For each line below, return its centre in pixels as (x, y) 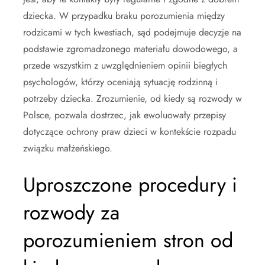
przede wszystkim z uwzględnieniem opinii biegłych (125, 66)
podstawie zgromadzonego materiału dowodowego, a (130, 49)
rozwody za (71, 213)
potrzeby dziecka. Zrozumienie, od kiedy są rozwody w (132, 99)
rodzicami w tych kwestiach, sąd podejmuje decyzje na (132, 33)
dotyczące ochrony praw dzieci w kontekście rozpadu (130, 132)
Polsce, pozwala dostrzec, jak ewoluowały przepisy (125, 115)
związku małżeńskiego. (68, 148)
